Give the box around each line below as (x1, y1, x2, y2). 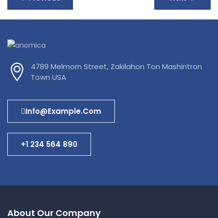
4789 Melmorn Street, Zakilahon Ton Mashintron (31, 61, 202, 72)
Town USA (31, 72, 66, 82)
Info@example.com (25, 106, 101, 116)
